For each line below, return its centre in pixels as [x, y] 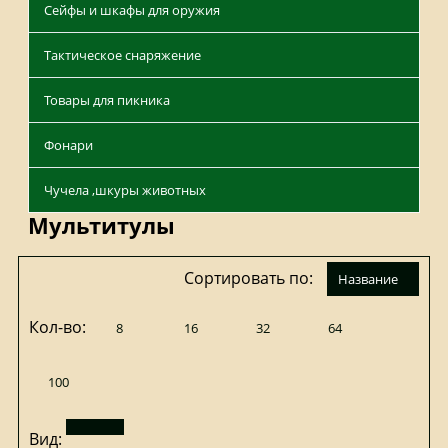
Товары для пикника [107, 100]
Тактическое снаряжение [122, 55]
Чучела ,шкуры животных [125, 190]
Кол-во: [59, 327]
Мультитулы [101, 225]
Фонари [68, 145]
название [373, 279]
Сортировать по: [250, 278]
